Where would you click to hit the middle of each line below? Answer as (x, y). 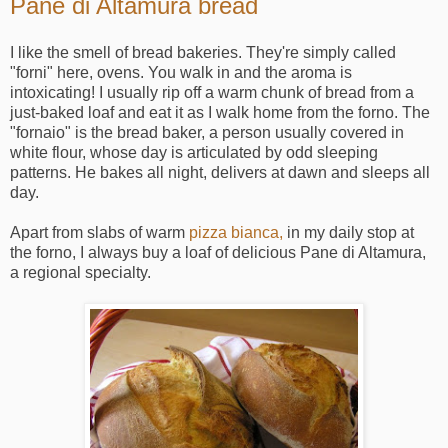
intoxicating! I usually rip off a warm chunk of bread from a (212, 93)
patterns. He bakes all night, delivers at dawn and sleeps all (220, 173)
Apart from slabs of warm (99, 233)
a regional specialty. (80, 273)
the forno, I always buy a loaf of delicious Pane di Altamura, (218, 253)
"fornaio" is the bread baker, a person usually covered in (207, 133)
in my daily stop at (348, 233)
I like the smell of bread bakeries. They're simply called (203, 53)
